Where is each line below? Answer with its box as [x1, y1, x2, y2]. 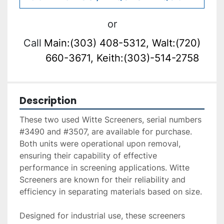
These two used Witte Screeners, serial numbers [19, 114, 201, 125]
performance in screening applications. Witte [19, 162, 189, 173]
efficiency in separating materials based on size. [19, 186, 204, 197]
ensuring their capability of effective [19, 150, 157, 161]
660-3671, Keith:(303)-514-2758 [45, 52, 199, 64]
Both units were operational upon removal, [19, 138, 180, 149]
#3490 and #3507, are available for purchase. [19, 126, 192, 137]
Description [19, 94, 76, 108]
